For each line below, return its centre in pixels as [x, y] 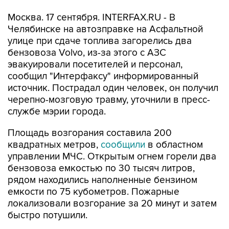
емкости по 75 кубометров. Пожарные [94, 192]
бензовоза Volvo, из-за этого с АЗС [87, 53]
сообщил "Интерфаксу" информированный [103, 76]
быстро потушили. [48, 215]
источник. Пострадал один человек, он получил [113, 88]
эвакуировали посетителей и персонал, [95, 65]
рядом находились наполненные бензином [102, 180]
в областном [174, 145]
